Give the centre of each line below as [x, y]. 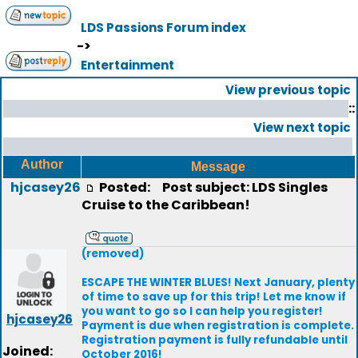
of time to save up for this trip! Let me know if [214, 297]
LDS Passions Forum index [163, 28]
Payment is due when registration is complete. [218, 326]
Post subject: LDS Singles [241, 187]
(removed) [113, 254]
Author [42, 164]
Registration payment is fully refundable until [215, 340]
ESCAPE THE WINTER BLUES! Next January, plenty [218, 282]
